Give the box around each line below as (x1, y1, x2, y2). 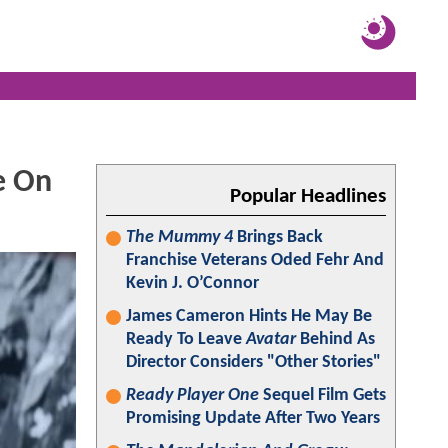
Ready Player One (126, 386, 259, 405)
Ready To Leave (126, 330, 246, 349)
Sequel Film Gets (259, 386, 386, 405)
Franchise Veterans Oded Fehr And (126, 251, 384, 270)
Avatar (246, 330, 296, 349)
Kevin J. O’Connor (126, 274, 259, 293)
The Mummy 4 (126, 228, 233, 247)
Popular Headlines (230, 186, 386, 207)
